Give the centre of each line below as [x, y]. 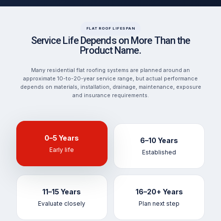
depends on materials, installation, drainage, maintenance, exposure [110, 87]
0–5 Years [62, 138]
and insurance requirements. [110, 95]
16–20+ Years [159, 191]
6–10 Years [159, 140]
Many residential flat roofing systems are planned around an [110, 70]
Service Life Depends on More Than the [110, 40]
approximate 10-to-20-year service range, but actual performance [110, 78]
